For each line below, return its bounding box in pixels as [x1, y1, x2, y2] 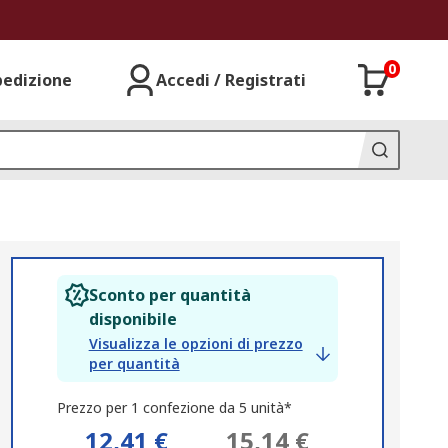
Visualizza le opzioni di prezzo [88, 334, 303, 353]
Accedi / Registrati [156, 69, 306, 91]
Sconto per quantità [88, 284, 251, 306]
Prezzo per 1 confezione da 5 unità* [56, 398, 292, 417]
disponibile [88, 308, 177, 330]
